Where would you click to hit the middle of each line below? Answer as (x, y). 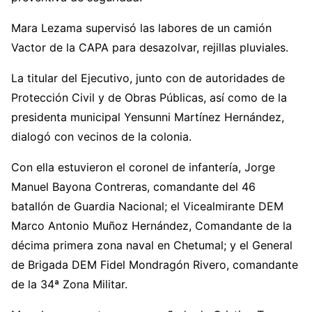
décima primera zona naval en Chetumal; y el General (152, 245)
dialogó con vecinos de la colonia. (101, 136)
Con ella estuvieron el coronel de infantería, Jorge (143, 167)
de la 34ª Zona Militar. (69, 284)
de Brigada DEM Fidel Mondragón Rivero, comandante (155, 264)
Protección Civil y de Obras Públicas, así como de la (149, 97)
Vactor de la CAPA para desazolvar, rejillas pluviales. (150, 47)
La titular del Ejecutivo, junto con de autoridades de (148, 78)
